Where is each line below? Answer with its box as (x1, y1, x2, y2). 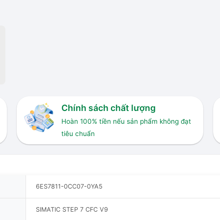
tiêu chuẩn (61, 130, 95, 138)
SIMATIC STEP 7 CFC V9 (36, 205, 108, 213)
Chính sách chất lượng (61, 103, 156, 113)
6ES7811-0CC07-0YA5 (36, 182, 103, 190)
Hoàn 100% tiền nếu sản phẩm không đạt (61, 117, 191, 126)
